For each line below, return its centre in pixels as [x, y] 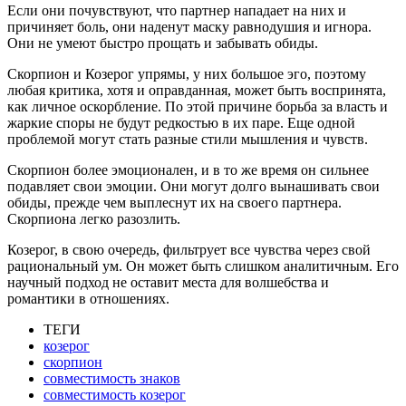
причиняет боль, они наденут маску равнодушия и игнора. [189, 26]
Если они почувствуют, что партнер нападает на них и [177, 10]
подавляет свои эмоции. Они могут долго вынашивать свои [193, 186]
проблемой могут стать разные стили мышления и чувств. [188, 139]
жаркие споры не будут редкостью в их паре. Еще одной [181, 122]
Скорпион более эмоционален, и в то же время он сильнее [188, 169]
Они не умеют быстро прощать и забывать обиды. [163, 43]
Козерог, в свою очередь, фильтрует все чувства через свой [189, 249]
